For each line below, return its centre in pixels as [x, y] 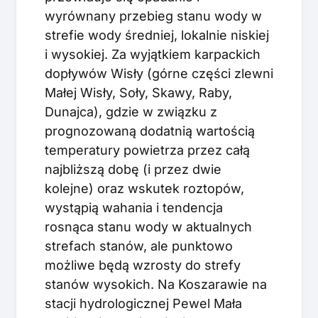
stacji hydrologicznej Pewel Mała [143, 303]
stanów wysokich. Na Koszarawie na [156, 284]
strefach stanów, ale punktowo [139, 246]
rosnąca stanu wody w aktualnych [148, 226]
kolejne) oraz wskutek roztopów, [144, 188]
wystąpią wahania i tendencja [134, 207]
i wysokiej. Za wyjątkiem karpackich [153, 54]
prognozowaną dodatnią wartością [150, 131]
